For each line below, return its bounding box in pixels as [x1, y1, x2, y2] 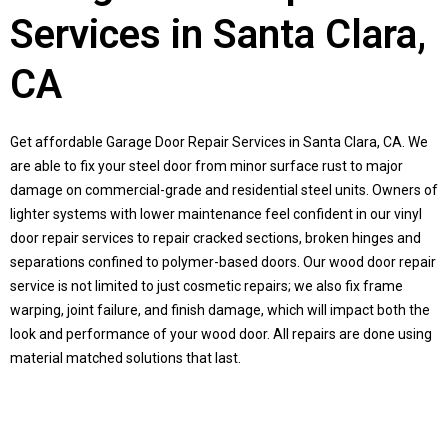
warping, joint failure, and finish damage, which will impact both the [10, 301, 430, 318]
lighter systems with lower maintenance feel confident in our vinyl [10, 205, 422, 222]
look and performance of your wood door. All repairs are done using [10, 325, 432, 342]
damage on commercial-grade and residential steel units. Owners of [10, 181, 438, 198]
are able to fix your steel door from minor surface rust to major [10, 157, 403, 174]
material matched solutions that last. [10, 349, 241, 366]
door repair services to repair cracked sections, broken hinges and [10, 229, 421, 246]
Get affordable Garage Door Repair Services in [10, 133, 303, 150]
